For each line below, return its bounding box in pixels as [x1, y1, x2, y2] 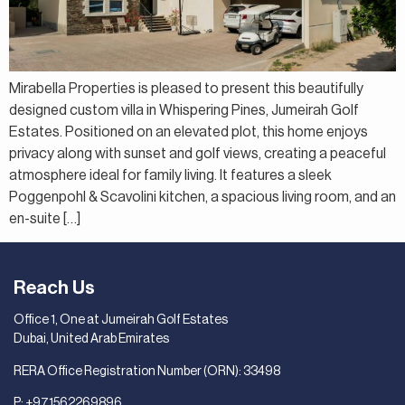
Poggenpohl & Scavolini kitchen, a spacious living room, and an [9, 189, 396, 204]
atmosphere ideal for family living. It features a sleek [9, 167, 332, 183]
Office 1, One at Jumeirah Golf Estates [14, 314, 228, 327]
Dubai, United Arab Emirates [14, 333, 169, 346]
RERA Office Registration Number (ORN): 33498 [14, 364, 280, 378]
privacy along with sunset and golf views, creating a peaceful [9, 146, 386, 161]
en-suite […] [9, 211, 80, 226]
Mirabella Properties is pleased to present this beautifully [9, 80, 363, 96]
